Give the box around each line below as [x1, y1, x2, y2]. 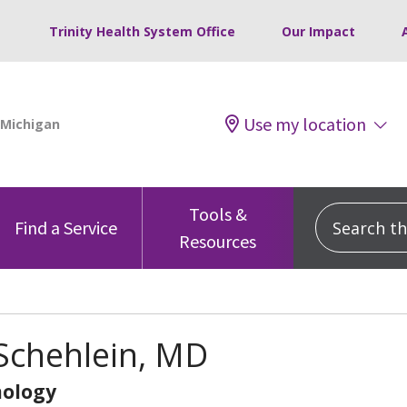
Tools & [188, 202, 247, 225]
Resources [179, 229, 257, 253]
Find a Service [15, 215, 118, 239]
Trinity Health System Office [49, 23, 235, 40]
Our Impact [282, 23, 355, 40]
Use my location [243, 112, 366, 135]
